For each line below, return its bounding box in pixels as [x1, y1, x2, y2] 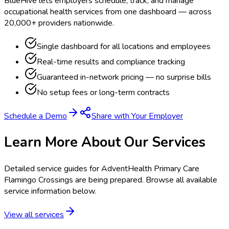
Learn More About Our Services [4, 133, 205, 152]
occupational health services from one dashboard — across [4, 6, 212, 18]
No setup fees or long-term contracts [37, 87, 170, 99]
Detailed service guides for [4, 163, 101, 174]
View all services [4, 209, 64, 220]
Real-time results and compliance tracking [37, 56, 185, 68]
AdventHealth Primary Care [101, 163, 199, 174]
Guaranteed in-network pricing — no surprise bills [37, 72, 211, 83]
